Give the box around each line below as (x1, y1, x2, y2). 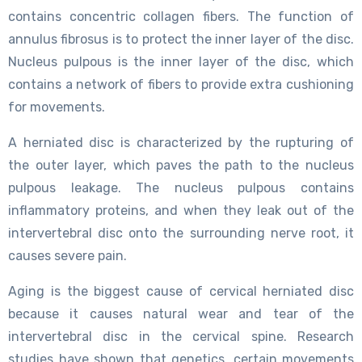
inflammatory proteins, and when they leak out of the (8, 202, 354, 218)
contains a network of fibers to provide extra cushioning (8, 76, 354, 92)
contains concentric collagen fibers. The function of (8, 8, 354, 24)
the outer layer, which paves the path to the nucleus (8, 157, 354, 173)
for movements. (8, 99, 105, 115)
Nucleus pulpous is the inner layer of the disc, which (8, 53, 354, 69)
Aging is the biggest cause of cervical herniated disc (8, 283, 354, 299)
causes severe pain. (8, 247, 127, 263)
